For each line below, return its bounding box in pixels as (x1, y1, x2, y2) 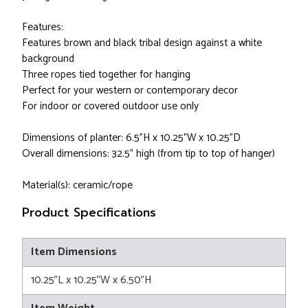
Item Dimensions (31, 242, 117, 261)
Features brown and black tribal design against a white (22, 34, 262, 52)
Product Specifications (22, 203, 156, 221)
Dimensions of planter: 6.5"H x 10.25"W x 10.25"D (22, 129, 241, 146)
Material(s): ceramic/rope (22, 176, 133, 194)
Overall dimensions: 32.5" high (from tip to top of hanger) (22, 144, 275, 162)
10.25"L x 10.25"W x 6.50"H (31, 270, 152, 289)
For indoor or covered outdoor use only (22, 97, 199, 115)
